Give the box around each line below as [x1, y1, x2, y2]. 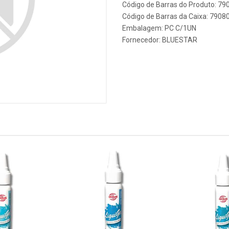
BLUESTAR [162, 36, 197, 44]
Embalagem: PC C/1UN [122, 24, 196, 32]
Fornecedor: [122, 36, 162, 44]
